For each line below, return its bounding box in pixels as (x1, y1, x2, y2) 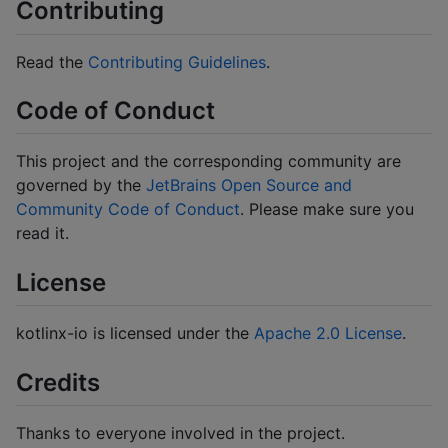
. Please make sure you (240, 199, 414, 220)
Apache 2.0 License (254, 323, 402, 344)
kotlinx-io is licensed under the (16, 323, 254, 344)
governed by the (16, 175, 146, 196)
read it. (16, 223, 69, 244)
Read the (16, 51, 88, 72)
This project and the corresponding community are (16, 151, 401, 172)
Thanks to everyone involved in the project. (16, 422, 345, 443)
